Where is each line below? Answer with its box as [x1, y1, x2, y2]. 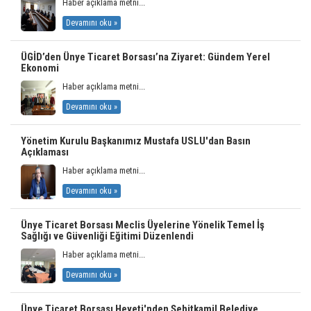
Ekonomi [21, 61, 59, 74]
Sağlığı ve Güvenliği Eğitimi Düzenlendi [21, 229, 194, 242]
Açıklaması [21, 145, 69, 158]
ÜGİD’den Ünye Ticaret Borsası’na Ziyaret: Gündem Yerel [21, 50, 270, 63]
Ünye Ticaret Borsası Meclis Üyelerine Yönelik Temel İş [21, 218, 264, 231]
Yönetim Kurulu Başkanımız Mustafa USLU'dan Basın [21, 134, 251, 147]
